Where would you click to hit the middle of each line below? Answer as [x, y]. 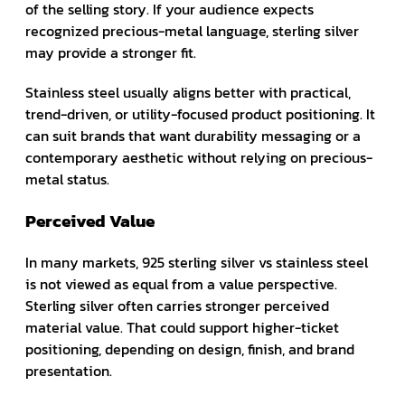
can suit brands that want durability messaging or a [193, 135]
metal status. [67, 179]
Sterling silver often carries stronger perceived [177, 305]
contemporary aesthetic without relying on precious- [199, 157]
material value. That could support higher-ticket [182, 327]
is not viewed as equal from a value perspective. [181, 283]
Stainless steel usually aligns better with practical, [188, 92]
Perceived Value [90, 220]
